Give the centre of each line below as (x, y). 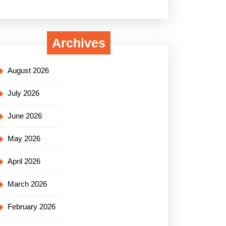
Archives (79, 43)
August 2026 (28, 70)
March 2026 (27, 184)
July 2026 (23, 93)
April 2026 (24, 161)
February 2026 (32, 207)
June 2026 (25, 116)
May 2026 (24, 138)
